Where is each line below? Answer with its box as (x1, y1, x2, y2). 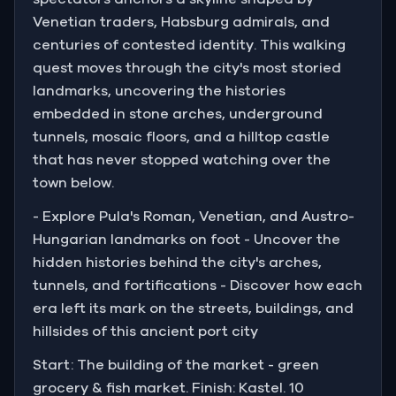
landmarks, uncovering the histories (33, 83, 286, 98)
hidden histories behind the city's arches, (33, 255, 322, 270)
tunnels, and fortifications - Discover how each (33, 278, 362, 293)
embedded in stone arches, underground (33, 106, 323, 121)
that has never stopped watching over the (33, 152, 331, 167)
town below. (33, 175, 114, 190)
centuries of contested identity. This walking (33, 37, 346, 52)
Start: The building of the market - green (33, 357, 319, 372)
